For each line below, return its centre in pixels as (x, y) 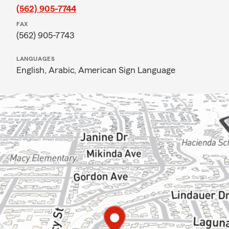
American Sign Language (127, 70)
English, (32, 70)
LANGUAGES (36, 59)
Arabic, (63, 70)
